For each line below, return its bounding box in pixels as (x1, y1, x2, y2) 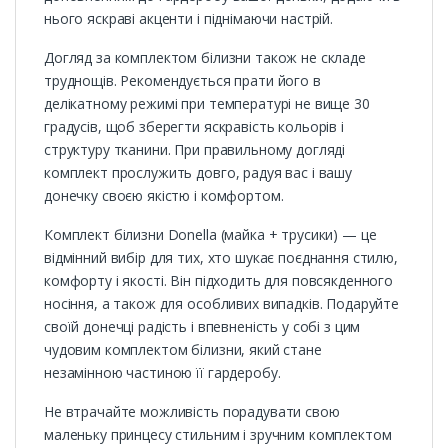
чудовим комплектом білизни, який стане (44, 340, 322, 360)
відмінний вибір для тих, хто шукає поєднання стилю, (44, 248, 398, 268)
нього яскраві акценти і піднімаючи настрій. (44, 9, 333, 29)
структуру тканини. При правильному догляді (44, 140, 346, 160)
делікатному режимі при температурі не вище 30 (44, 94, 370, 114)
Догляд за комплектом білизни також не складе (44, 48, 366, 68)
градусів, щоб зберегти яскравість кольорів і (44, 117, 344, 137)
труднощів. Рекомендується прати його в (44, 71, 321, 91)
